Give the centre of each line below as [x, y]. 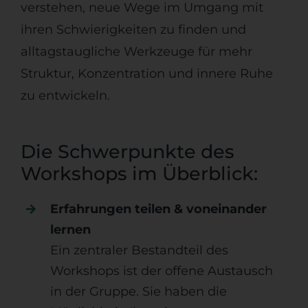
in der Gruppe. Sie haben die [139, 292]
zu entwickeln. [65, 96]
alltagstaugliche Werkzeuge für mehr [136, 52]
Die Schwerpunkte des [127, 152]
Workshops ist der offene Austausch [162, 271]
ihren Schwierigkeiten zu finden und [133, 30]
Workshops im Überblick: [139, 174]
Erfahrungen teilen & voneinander [159, 209]
